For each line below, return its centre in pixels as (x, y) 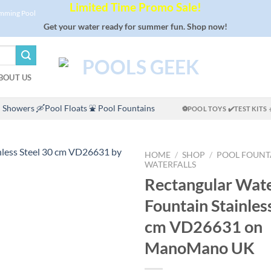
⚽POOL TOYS (204, 109)
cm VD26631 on (204, 227)
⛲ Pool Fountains (122, 109)
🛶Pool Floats (62, 109)
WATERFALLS (170, 165)
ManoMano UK (200, 248)
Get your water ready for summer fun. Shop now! (135, 26)
